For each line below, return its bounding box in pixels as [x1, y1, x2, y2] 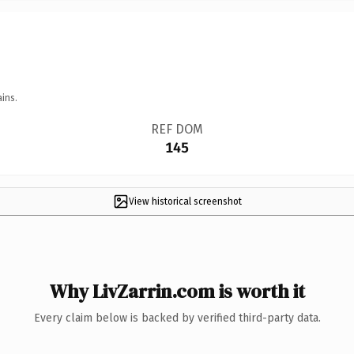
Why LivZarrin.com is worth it [49, 277, 305, 304]
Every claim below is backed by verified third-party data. [33, 311, 321, 325]
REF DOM [150, 121, 203, 137]
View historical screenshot [128, 195, 242, 207]
